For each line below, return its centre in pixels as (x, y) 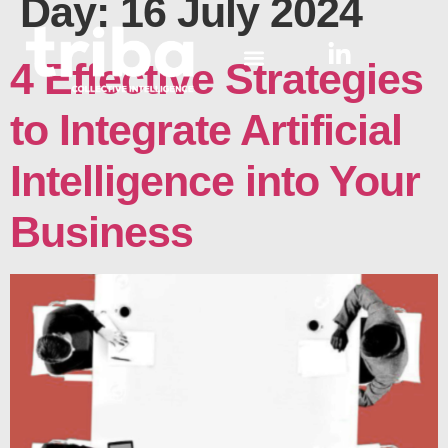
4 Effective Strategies (216, 78)
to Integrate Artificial (206, 129)
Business (101, 231)
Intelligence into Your (215, 180)
